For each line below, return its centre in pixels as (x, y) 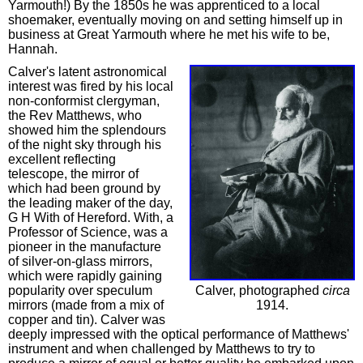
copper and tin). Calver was (87, 320)
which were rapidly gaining (85, 276)
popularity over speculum (80, 290)
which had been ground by (84, 188)
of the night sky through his (85, 145)
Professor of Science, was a (88, 232)
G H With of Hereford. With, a (91, 218)
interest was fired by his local (91, 86)
